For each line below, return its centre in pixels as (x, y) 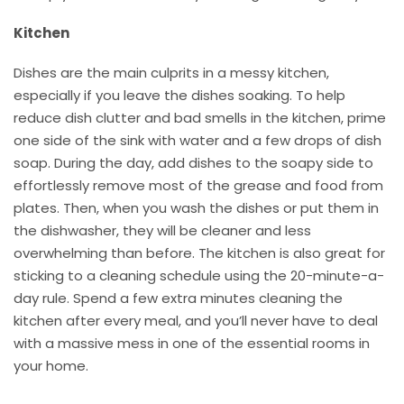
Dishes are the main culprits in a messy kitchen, (171, 73)
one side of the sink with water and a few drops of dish (197, 141)
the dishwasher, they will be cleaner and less (162, 231)
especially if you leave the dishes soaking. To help (179, 96)
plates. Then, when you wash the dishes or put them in (196, 208)
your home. (51, 366)
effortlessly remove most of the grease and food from (198, 186)
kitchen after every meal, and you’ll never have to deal (196, 321)
